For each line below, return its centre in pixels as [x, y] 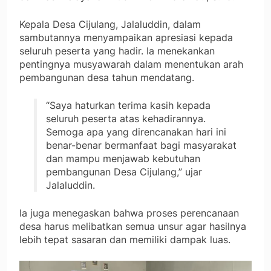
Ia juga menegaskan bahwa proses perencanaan [129, 213]
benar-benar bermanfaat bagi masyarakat [141, 145]
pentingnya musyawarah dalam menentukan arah [131, 64]
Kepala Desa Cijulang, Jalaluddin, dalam [110, 24]
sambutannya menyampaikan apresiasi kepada [126, 37]
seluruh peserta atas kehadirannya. [126, 118]
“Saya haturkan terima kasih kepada [128, 105]
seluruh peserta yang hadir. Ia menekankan [117, 51]
